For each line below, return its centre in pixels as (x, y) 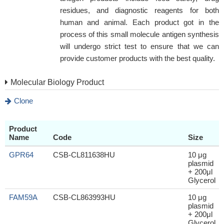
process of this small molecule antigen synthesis (139, 34)
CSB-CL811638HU (84, 155)
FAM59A (23, 197)
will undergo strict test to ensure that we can (139, 46)
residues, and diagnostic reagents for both (139, 10)
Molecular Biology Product (57, 82)
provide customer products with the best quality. (137, 58)
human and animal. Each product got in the (139, 22)
